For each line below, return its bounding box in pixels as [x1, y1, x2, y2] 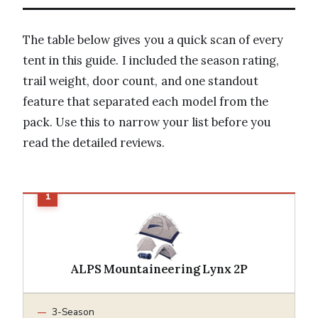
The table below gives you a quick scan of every [23, 31, 284, 48]
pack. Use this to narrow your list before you [23, 114, 272, 130]
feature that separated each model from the [23, 93, 268, 109]
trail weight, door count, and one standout [23, 72, 258, 89]
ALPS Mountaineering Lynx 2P [70, 261, 248, 277]
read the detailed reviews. [23, 134, 165, 150]
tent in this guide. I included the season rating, [23, 52, 280, 68]
